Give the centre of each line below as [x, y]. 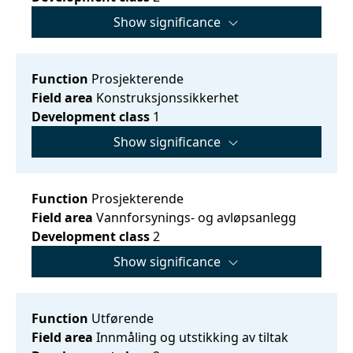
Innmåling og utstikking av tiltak [191, 337]
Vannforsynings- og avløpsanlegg [195, 217]
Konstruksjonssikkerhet [166, 97]
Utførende [121, 318]
